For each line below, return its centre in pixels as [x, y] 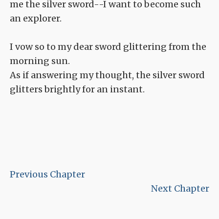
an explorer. [36, 19]
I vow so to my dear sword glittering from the [108, 47]
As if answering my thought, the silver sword [107, 75]
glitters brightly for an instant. [77, 89]
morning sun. [40, 61]
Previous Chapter [47, 175]
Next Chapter [180, 189]
